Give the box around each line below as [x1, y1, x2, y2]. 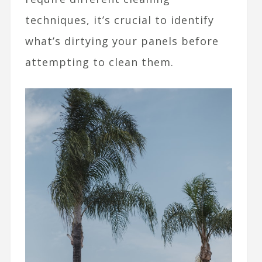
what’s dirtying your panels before [25, 34, 219, 49]
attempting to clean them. [25, 55, 174, 70]
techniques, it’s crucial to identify [25, 13, 214, 27]
